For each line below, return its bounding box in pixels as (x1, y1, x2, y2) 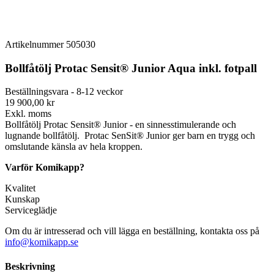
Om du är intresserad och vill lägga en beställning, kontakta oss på (5, 226, 259, 237)
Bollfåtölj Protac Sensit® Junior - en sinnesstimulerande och (5, 119, 236, 130)
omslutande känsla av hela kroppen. (5, 141, 143, 152)
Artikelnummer (5, 39, 66, 50)
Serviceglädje (5, 205, 57, 216)
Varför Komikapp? (5, 162, 84, 173)
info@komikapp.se (5, 237, 78, 248)
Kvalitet (5, 183, 35, 194)
